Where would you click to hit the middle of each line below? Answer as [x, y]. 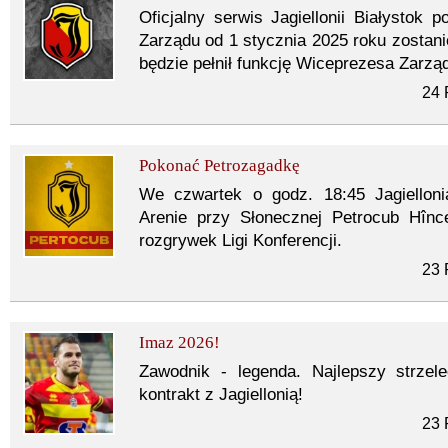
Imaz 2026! [179, 342]
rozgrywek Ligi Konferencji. [240, 240]
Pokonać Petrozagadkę [219, 165]
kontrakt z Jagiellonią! [221, 394]
